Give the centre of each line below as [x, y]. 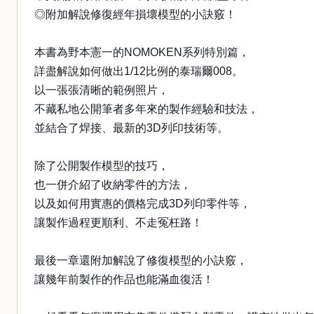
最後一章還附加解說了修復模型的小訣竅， [141, 260]
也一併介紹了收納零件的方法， [113, 185]
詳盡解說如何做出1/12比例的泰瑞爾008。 [139, 71]
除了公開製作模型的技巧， [102, 166]
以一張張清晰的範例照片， [102, 90]
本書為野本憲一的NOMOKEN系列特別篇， [142, 52]
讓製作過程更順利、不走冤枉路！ [118, 223]
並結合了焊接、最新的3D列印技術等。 [131, 128]
